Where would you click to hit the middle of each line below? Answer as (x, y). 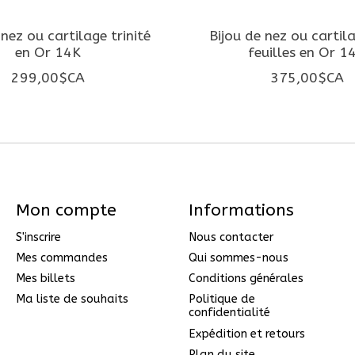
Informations (241, 210)
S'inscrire (38, 237)
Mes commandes (61, 258)
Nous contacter (231, 237)
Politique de (221, 300)
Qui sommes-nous (238, 258)
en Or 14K (48, 52)
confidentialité (229, 313)
